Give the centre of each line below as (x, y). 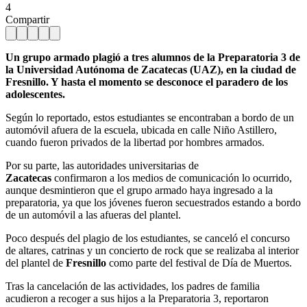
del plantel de (36, 262)
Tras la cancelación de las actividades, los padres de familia (133, 286)
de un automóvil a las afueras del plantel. (93, 214)
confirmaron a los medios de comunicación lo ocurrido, (173, 177)
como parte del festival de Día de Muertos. (199, 262)
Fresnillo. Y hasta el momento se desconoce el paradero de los (147, 82)
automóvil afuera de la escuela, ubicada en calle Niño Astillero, (141, 130)
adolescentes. (35, 94)
